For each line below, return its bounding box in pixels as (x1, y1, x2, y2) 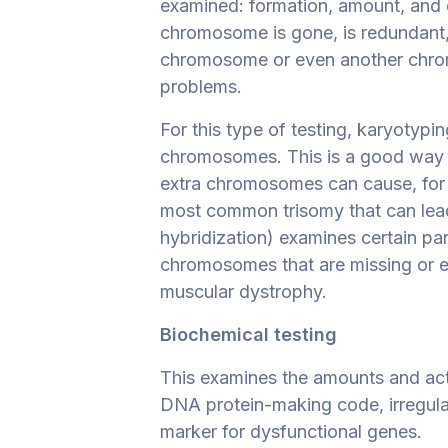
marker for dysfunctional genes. (160, 420, 422, 442)
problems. (160, 75, 242, 97)
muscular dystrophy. (160, 280, 327, 302)
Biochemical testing (160, 323, 337, 345)
